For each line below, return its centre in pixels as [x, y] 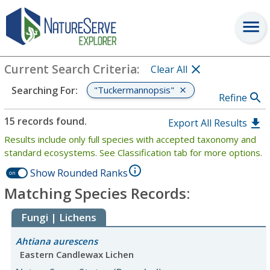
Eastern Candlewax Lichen [77, 254]
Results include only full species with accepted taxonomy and [130, 139]
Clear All [169, 69]
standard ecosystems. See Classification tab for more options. [133, 152]
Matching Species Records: [97, 193]
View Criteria [215, 11]
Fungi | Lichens [59, 217]
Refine [233, 97]
